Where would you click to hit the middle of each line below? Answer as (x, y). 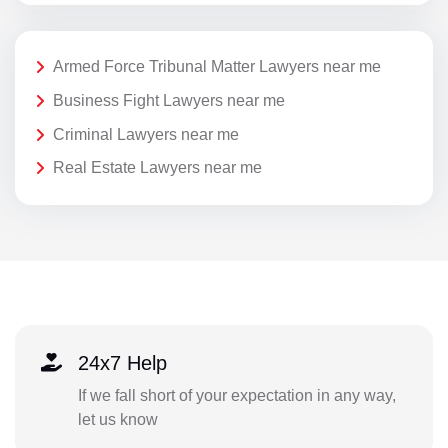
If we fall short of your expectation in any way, (236, 395)
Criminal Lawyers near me (146, 134)
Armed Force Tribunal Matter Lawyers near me (217, 67)
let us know (117, 419)
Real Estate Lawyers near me (157, 168)
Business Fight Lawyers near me (169, 100)
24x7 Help (122, 362)
